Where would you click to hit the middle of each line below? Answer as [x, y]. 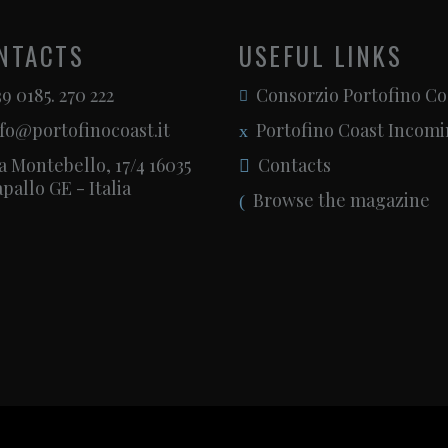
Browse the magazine [341, 200]
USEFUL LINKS [320, 56]
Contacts [294, 165]
